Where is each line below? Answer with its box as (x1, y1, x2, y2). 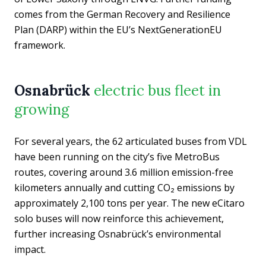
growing (14, 100, 69, 119)
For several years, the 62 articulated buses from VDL (14, 135, 247, 148)
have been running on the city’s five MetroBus (14, 150, 220, 164)
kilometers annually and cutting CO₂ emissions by (14, 181, 235, 195)
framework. (14, 39, 65, 52)
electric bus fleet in (90, 81, 221, 100)
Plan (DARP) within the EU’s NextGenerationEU (14, 23, 222, 37)
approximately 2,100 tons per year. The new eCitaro (14, 197, 245, 210)
